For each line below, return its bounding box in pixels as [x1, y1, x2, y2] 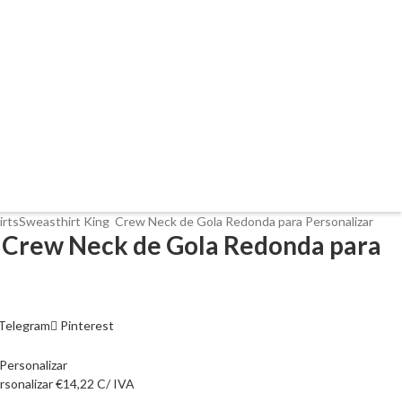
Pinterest [60, 318, 114, 333]
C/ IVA [94, 375, 135, 391]
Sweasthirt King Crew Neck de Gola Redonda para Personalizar [19, 214, 373, 229]
